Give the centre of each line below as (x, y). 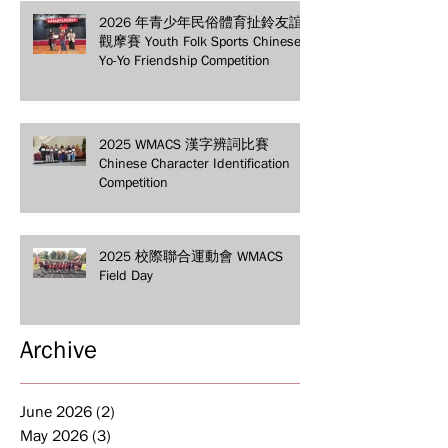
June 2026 (56, 410)
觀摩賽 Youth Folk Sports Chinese (200, 40)
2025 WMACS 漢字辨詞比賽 (184, 143)
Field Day (126, 274)
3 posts (135, 434)
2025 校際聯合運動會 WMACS (191, 255)
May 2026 (54, 434)
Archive (58, 348)
